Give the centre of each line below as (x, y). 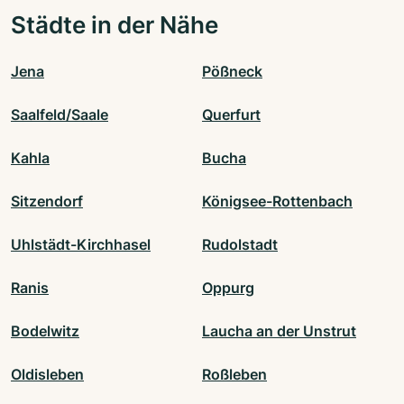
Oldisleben (47, 375)
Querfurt (231, 115)
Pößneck (232, 72)
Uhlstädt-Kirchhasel (81, 245)
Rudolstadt (240, 245)
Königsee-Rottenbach (277, 202)
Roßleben (234, 375)
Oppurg (228, 288)
